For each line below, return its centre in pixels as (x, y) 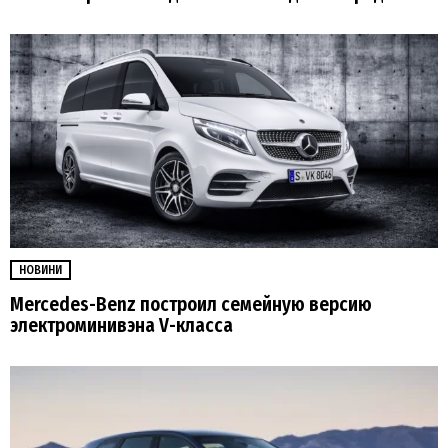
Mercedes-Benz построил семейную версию (191, 304)
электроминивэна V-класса (121, 325)
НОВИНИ (40, 269)
